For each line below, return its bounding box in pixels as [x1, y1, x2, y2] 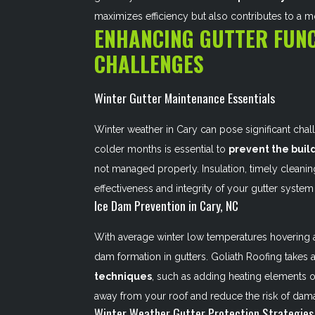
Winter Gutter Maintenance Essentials [94, 89, 276, 107]
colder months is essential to [94, 143, 229, 155]
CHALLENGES [94, 48, 205, 79]
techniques [94, 271, 153, 282]
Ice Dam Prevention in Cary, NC [94, 196, 239, 214]
